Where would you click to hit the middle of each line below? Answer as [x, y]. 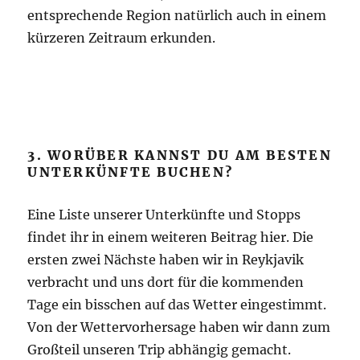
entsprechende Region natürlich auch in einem [177, 15]
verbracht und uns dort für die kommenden [166, 282]
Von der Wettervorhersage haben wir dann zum [179, 327]
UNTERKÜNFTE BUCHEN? [131, 172]
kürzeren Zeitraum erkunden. [123, 37]
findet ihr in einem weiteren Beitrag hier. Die [171, 237]
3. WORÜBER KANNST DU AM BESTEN [180, 155]
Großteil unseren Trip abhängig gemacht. [160, 349]
